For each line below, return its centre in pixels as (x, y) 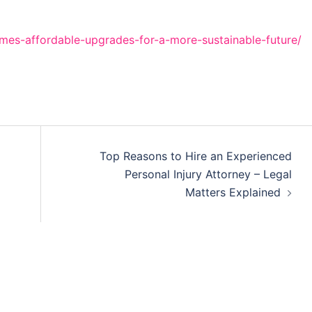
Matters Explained (233, 192)
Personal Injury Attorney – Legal (208, 174)
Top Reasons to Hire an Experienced (196, 156)
